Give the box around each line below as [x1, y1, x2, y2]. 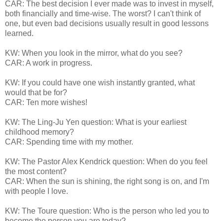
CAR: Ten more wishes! [5, 98, 87, 107]
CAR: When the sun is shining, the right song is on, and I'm [5, 177, 209, 185]
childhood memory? [5, 127, 74, 136]
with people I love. [5, 186, 68, 195]
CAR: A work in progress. [5, 58, 92, 67]
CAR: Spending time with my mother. [5, 137, 133, 146]
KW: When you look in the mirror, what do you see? [5, 48, 183, 57]
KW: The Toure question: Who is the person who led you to [5, 206, 209, 215]
